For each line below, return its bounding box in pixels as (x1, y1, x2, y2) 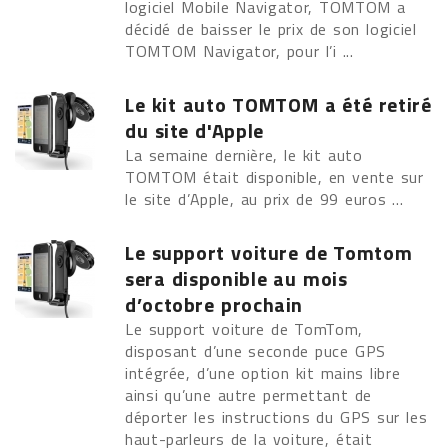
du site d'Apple (125, 115, 264, 146)
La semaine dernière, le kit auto (125, 143, 363, 167)
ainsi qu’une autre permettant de (125, 383, 372, 407)
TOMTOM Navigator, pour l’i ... (125, 39, 360, 63)
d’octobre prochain (125, 289, 304, 320)
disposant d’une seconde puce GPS (125, 339, 386, 363)
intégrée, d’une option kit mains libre (125, 361, 401, 385)
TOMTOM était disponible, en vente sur (125, 165, 424, 189)
